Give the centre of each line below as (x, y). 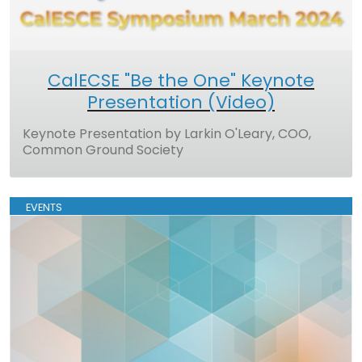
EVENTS (44, 207)
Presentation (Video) (181, 102)
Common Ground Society (103, 149)
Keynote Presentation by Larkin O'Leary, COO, (167, 133)
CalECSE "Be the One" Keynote (181, 80)
